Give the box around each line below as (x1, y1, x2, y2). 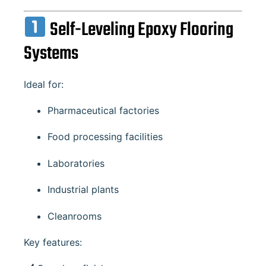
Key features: (24, 236, 82, 249)
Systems (24, 39, 78, 68)
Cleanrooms (47, 210, 102, 222)
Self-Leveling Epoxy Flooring (46, 15, 233, 45)
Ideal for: (24, 78, 64, 90)
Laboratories (47, 157, 104, 169)
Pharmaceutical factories (47, 104, 159, 117)
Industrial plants (47, 183, 119, 196)
